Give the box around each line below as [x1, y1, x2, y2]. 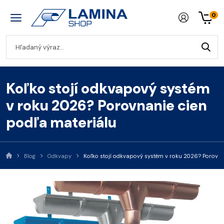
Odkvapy [47, 152, 71, 159]
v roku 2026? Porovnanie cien [6, 96, 207, 115]
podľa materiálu [6, 113, 116, 132]
